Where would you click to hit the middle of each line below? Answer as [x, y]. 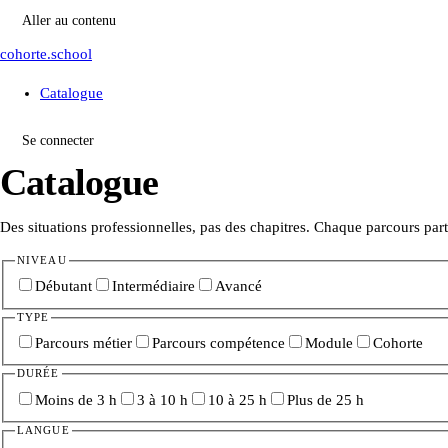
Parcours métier [84, 342]
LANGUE [43, 430]
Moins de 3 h [76, 399]
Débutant [64, 286]
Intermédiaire [154, 286]
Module [329, 342]
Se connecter [58, 140]
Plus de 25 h [326, 399]
